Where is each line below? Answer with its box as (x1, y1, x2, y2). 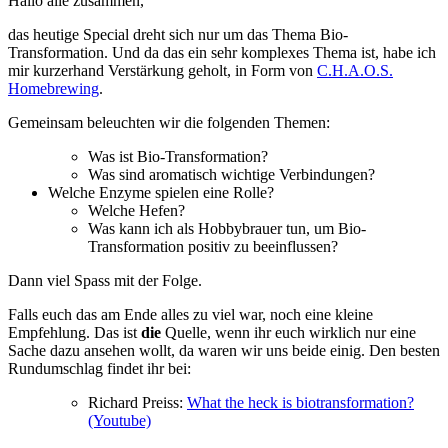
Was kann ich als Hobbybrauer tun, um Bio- (88, 220, 366, 238)
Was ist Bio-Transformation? (88, 148, 268, 166)
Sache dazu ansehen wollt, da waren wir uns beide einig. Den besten (8, 342, 440, 360)
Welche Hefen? (88, 202, 185, 220)
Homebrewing (8, 80, 99, 98)
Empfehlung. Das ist (8, 324, 141, 342)
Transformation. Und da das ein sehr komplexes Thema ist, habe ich (8, 44, 436, 62)
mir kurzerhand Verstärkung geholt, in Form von (8, 62, 317, 80)
